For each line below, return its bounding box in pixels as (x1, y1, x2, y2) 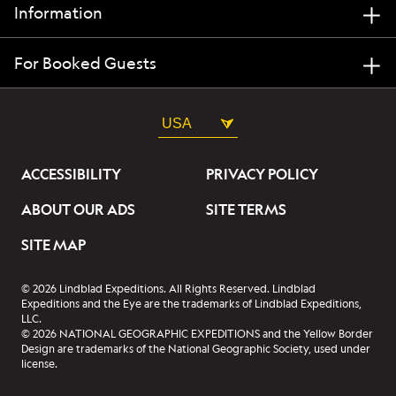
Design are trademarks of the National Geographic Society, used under (21, 341, 370, 357)
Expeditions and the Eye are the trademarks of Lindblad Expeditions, (21, 296, 362, 312)
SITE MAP (21, 235, 86, 255)
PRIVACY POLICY (206, 164, 318, 185)
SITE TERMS (206, 200, 286, 220)
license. (21, 356, 57, 372)
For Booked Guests (14, 52, 156, 74)
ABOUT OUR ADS (21, 200, 135, 220)
